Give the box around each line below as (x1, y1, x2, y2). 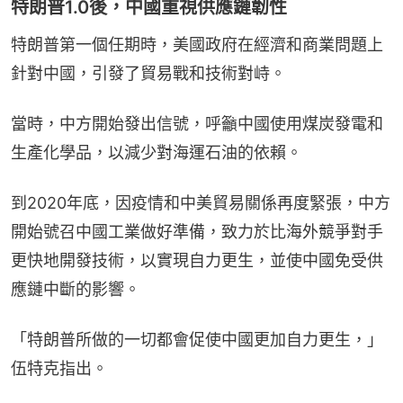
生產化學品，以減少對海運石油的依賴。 (11, 143, 302, 163)
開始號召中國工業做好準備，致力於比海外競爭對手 (11, 222, 383, 242)
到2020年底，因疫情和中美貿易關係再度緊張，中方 (11, 193, 390, 213)
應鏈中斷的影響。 (11, 280, 140, 300)
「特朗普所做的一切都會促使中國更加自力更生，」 (11, 330, 383, 350)
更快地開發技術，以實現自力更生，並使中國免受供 (11, 251, 383, 271)
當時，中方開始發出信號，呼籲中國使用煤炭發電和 (11, 114, 383, 134)
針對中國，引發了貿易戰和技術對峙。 (11, 64, 286, 84)
